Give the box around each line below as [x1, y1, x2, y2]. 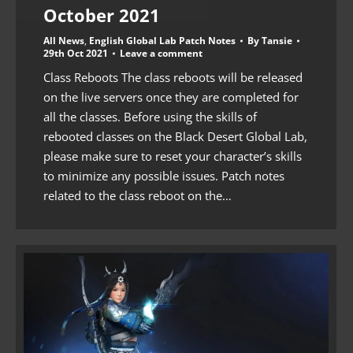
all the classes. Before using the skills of [43, 109, 257, 125]
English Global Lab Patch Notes [89, 34, 236, 48]
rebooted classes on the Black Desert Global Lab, [43, 128, 307, 145]
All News [43, 34, 84, 48]
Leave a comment [120, 46, 203, 61]
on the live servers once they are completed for [43, 89, 299, 106]
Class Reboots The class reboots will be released [43, 69, 303, 86]
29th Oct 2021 [43, 46, 108, 61]
